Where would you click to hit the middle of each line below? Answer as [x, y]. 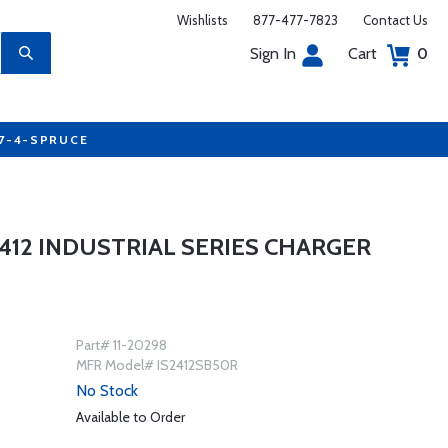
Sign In [273, 53]
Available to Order [130, 417]
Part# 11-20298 [121, 345]
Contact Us [395, 20]
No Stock [106, 390]
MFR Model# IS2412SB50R [156, 365]
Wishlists [202, 20]
